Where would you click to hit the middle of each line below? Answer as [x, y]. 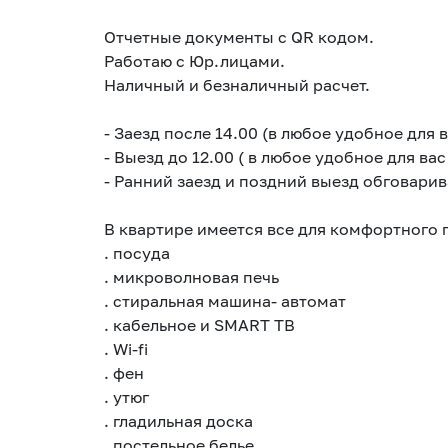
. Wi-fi [126, 348]
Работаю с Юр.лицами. [194, 60]
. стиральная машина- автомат [225, 300]
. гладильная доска [178, 420]
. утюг [126, 396]
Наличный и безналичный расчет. [237, 84]
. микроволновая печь [191, 276]
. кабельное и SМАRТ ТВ [199, 324]
